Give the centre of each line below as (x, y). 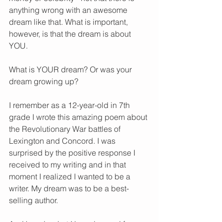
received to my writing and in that (68, 165)
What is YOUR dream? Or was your (71, 70)
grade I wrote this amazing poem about (79, 117)
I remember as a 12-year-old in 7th (70, 105)
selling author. (34, 200)
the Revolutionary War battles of (66, 129)
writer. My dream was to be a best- (69, 189)
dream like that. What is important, (69, 22)
